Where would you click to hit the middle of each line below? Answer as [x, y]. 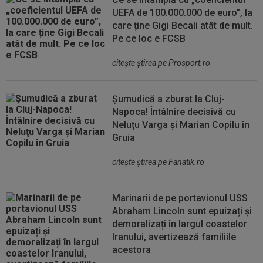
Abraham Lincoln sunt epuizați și [182, 211]
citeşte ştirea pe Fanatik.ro [159, 162]
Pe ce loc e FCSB [149, 38]
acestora [132, 250]
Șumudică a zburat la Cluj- [169, 99]
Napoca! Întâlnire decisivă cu [174, 112]
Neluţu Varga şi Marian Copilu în [181, 125]
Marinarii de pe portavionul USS [180, 198]
